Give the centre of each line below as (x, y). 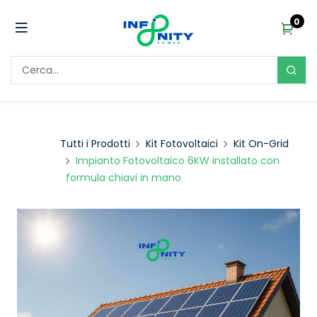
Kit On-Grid (261, 144)
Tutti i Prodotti (95, 144)
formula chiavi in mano (123, 178)
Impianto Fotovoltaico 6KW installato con (177, 161)
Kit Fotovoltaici (181, 144)
